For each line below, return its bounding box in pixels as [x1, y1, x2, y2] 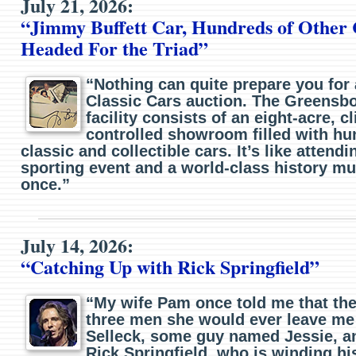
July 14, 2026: [21, 231, 134, 260]
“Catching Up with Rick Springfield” [21, 253, 320, 281]
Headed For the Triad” [21, 34, 209, 63]
